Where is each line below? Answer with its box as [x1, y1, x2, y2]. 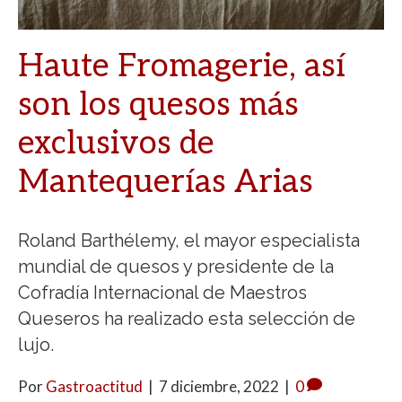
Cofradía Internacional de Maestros [18, 282, 307, 304]
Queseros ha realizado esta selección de [18, 308, 355, 330]
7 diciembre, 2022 [159, 377, 279, 397]
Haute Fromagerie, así [18, 47, 345, 87]
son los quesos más [18, 85, 299, 126]
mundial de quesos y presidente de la [18, 256, 334, 278]
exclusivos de [18, 124, 214, 164]
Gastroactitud [46, 377, 143, 397]
